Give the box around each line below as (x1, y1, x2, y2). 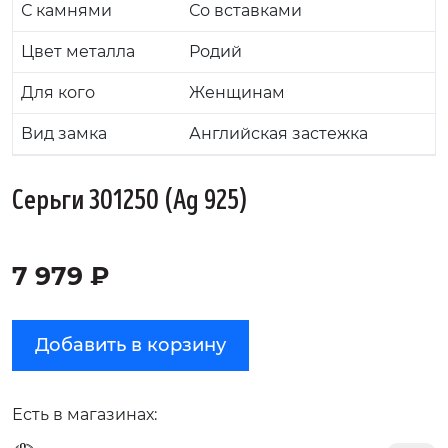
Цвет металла (21, 41, 135, 61)
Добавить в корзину (35, 333, 226, 356)
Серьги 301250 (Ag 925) (12, 181, 248, 218)
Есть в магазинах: (12, 404, 157, 424)
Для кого (21, 82, 95, 102)
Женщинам (189, 82, 285, 102)
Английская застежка (189, 123, 368, 143)
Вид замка (21, 123, 107, 143)
